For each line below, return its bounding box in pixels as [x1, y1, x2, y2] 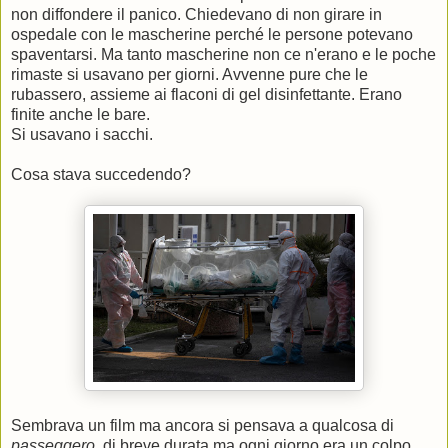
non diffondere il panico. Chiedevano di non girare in [11, 6, 382, 24]
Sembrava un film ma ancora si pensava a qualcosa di [11, 417, 394, 435]
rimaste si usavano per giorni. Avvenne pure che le [11, 66, 368, 84]
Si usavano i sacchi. [11, 126, 153, 144]
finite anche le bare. [11, 106, 150, 124]
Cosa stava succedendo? [11, 166, 191, 184]
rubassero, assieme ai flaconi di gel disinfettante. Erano [11, 86, 402, 104]
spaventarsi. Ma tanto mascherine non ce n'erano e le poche [11, 46, 436, 64]
